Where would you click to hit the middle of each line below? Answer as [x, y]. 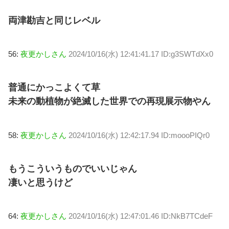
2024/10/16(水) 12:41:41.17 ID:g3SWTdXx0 [141, 54]
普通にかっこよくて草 [54, 88]
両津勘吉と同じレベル [54, 20]
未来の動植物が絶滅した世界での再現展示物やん [109, 101]
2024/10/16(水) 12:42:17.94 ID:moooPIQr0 [139, 135]
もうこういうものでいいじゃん [73, 169]
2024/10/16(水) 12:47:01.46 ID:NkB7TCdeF [141, 216]
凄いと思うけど [40, 183]
